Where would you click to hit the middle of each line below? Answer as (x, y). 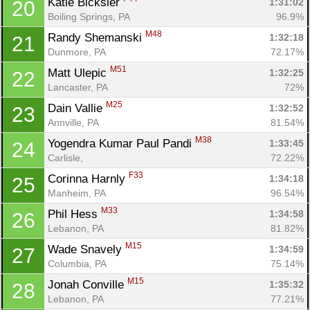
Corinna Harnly (88, 179)
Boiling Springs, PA (89, 16)
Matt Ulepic (79, 73)
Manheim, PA (77, 193)
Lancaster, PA (78, 87)
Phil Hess (74, 214)
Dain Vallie (77, 108)
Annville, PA (73, 122)
